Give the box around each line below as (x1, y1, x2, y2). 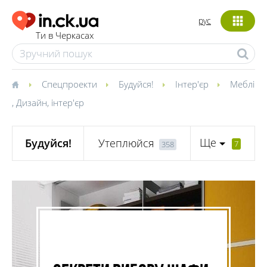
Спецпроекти (42, 78, 97, 90)
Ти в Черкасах (36, 29, 94, 42)
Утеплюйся (98, 136, 154, 151)
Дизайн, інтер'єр (16, 97, 84, 108)
